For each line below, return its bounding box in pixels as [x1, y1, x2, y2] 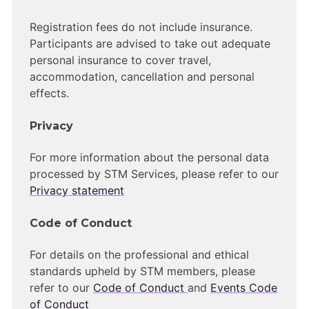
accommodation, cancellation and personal [29, 69, 255, 83]
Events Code [210, 281, 277, 295]
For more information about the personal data [29, 150, 269, 165]
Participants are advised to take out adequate [29, 36, 270, 50]
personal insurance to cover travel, [29, 52, 211, 67]
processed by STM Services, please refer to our [29, 167, 279, 181]
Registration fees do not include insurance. [29, 19, 252, 34]
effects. [29, 86, 69, 100]
